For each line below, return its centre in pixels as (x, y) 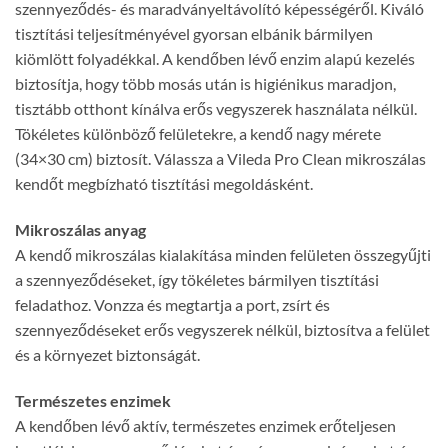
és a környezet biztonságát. (107, 355)
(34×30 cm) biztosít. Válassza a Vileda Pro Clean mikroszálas (220, 159)
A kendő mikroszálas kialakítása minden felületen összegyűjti (223, 255)
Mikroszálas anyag (80, 230)
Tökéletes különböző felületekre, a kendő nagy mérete (198, 134)
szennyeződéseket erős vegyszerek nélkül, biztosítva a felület (222, 330)
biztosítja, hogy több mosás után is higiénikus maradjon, (205, 84)
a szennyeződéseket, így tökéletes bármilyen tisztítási (197, 280)
